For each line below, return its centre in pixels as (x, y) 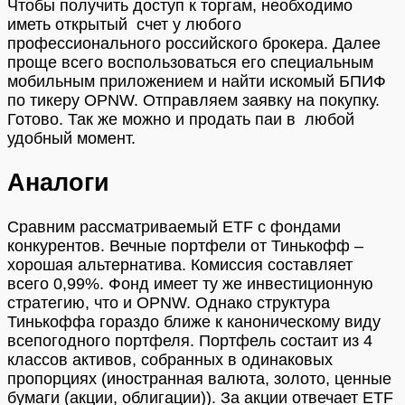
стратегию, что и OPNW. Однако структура (169, 302)
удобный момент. (71, 138)
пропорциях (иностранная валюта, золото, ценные (199, 378)
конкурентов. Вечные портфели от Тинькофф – (185, 245)
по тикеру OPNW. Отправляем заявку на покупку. (193, 100)
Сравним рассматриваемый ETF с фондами (174, 226)
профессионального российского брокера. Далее (194, 43)
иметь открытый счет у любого (124, 24)
